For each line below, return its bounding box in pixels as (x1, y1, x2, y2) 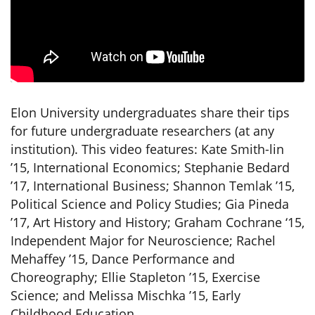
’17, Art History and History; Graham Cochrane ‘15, (11, 214, 304, 231)
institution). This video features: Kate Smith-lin (11, 141, 284, 158)
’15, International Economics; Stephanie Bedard (11, 159, 290, 176)
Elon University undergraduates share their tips (11, 104, 290, 122)
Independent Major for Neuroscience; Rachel (11, 232, 276, 250)
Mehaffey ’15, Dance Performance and (11, 250, 235, 268)
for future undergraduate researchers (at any (11, 122, 274, 140)
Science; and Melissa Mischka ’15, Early (11, 287, 240, 304)
